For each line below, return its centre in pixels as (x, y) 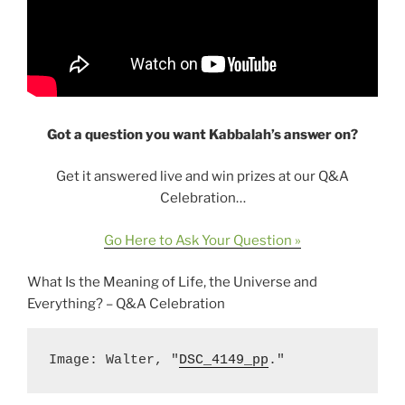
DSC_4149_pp (224, 360)
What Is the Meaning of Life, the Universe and (172, 282)
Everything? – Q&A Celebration (126, 304)
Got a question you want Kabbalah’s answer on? (202, 134)
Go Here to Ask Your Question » (202, 240)
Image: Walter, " (114, 360)
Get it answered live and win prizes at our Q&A (202, 176)
